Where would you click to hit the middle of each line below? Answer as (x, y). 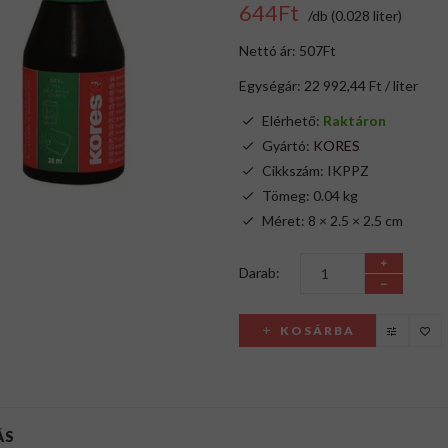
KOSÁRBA (318, 330)
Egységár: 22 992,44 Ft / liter (328, 85)
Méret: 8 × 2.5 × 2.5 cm (332, 220)
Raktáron (354, 120)
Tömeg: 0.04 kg (310, 195)
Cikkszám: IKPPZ (315, 170)
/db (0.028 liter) (355, 15)
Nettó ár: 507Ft (287, 50)
